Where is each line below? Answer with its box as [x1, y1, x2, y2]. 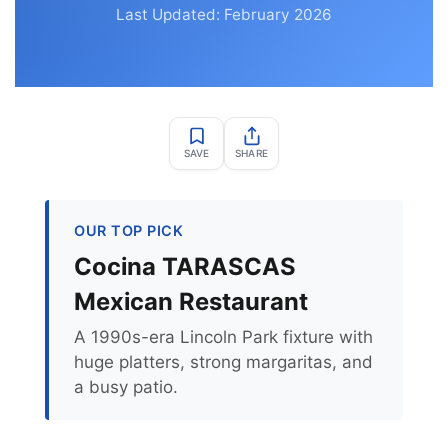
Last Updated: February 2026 [116, 5, 332, 24]
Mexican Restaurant [74, 287, 308, 316]
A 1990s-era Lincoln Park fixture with [74, 327, 373, 347]
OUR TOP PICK [74, 222, 183, 239]
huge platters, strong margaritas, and [74, 352, 373, 372]
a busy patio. [74, 377, 178, 397]
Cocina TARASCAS [74, 252, 296, 281]
